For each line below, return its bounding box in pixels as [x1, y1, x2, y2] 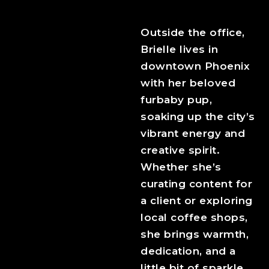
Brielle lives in [141, 43, 218, 56]
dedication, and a [141, 245, 236, 258]
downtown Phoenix [141, 60, 250, 73]
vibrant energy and [141, 127, 245, 140]
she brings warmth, [141, 228, 249, 241]
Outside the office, [141, 26, 245, 39]
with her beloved [141, 77, 235, 89]
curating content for [141, 178, 252, 190]
